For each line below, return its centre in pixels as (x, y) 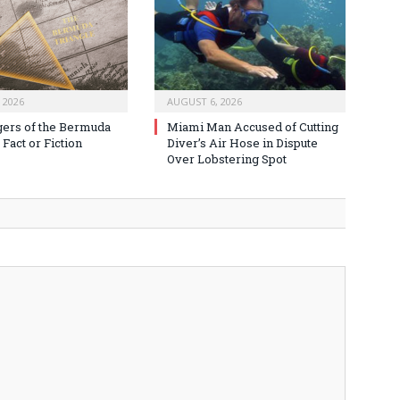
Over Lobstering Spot (227, 158)
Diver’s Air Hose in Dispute (242, 142)
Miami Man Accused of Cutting (253, 126)
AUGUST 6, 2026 (204, 101)
